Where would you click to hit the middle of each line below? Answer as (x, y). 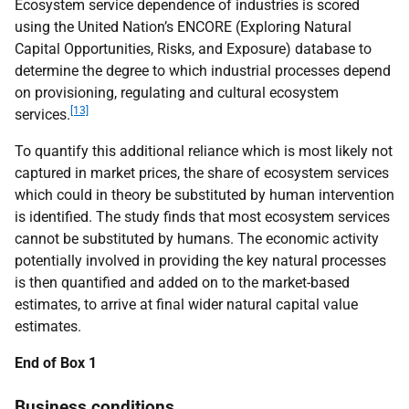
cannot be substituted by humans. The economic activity (197, 239)
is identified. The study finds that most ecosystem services (202, 217)
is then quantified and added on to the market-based (182, 283)
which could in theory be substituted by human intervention (204, 195)
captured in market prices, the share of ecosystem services (202, 173)
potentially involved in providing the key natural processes (200, 261)
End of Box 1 (56, 363)
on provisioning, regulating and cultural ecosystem (177, 93)
